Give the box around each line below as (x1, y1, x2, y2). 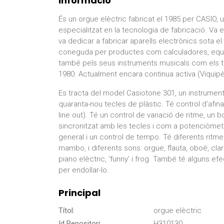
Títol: (58, 206, 74, 215)
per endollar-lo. (58, 165, 109, 175)
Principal (58, 186, 100, 199)
